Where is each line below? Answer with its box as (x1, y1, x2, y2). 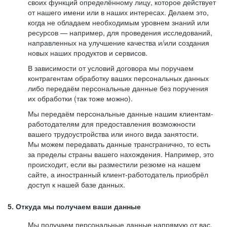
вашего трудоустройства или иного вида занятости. (28, 129, 199, 139)
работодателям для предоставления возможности (28, 119, 196, 129)
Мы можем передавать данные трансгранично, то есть (28, 139, 210, 149)
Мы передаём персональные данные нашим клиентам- (28, 108, 213, 119)
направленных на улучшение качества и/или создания (28, 37, 209, 48)
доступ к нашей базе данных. (28, 179, 125, 190)
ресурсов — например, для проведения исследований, (28, 27, 212, 37)
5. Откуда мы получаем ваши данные (8, 203, 141, 211)
